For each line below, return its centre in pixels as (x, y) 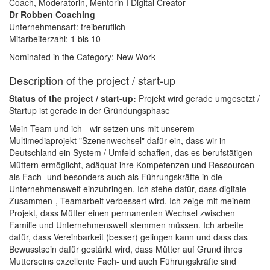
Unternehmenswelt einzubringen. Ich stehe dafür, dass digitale (128, 189)
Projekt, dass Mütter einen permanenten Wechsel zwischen (122, 213)
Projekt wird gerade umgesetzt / (199, 98)
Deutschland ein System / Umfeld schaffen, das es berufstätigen (131, 152)
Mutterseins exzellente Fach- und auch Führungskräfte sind (123, 261)
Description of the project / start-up (92, 80)
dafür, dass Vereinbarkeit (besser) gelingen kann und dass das (128, 237)
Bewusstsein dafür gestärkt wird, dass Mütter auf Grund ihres (126, 249)
